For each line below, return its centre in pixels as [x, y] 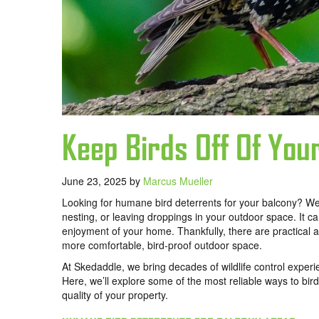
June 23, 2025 [96, 181]
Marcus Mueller [178, 181]
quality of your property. [115, 294]
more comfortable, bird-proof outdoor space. [163, 245]
